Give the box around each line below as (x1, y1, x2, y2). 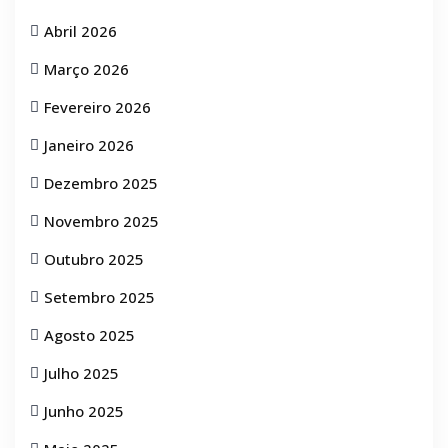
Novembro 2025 (44, 211, 159, 231)
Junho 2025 (44, 401, 124, 421)
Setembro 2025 (44, 287, 155, 307)
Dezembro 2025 (44, 173, 158, 193)
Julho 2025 (44, 363, 119, 383)
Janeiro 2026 (44, 135, 134, 155)
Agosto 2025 (44, 325, 135, 345)
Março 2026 (44, 59, 129, 79)
